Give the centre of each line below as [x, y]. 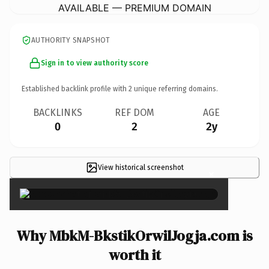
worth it [134, 255]
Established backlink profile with [75, 89]
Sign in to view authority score [95, 63]
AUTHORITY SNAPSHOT [71, 40]
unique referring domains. [175, 89]
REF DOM [134, 112]
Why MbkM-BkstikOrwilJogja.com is [134, 235]
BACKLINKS [58, 112]
